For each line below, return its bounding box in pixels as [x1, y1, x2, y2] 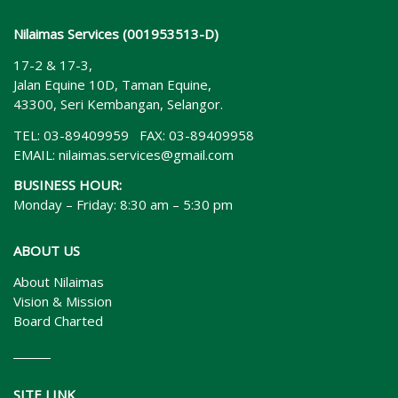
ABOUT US [13, 242, 80, 260]
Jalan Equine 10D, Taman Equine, [13, 75, 211, 93]
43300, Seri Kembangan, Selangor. [13, 94, 223, 113]
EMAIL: [13, 145, 59, 163]
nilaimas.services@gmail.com [59, 145, 234, 163]
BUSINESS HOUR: [13, 176, 122, 195]
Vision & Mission [13, 292, 112, 310]
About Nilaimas [13, 273, 104, 291]
